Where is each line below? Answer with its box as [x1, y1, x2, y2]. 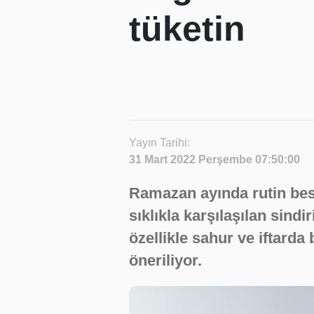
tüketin [129, 9, 245, 48]
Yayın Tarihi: [129, 137, 190, 149]
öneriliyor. [129, 252, 202, 269]
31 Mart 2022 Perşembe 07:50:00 [129, 153, 300, 165]
